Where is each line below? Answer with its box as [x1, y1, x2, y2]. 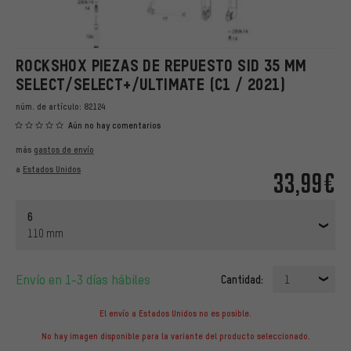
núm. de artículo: [16, 101, 84, 113]
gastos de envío [34, 144, 94, 156]
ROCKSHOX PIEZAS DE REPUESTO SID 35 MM [16, 56, 307, 75]
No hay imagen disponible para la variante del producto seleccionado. [41, 330, 310, 342]
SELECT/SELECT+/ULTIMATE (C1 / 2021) [16, 75, 285, 94]
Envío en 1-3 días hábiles [23, 271, 150, 288]
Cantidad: [221, 272, 263, 287]
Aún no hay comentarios [68, 120, 161, 132]
